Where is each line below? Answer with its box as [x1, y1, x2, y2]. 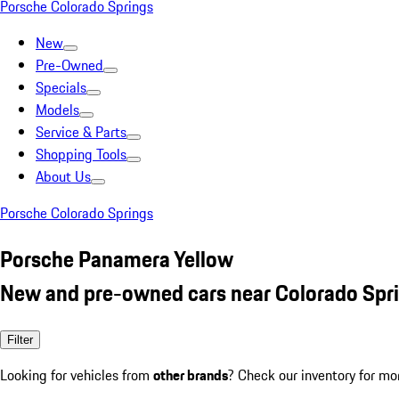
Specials [36, 77, 86, 98]
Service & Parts [36, 121, 126, 142]
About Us [36, 166, 91, 187]
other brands [153, 363, 228, 386]
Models [36, 99, 79, 120]
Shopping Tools [36, 143, 126, 165]
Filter [7, 332, 33, 346]
